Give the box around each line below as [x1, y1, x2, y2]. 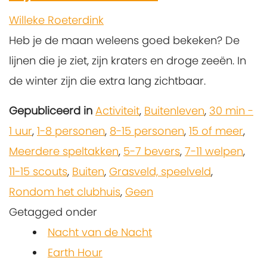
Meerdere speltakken [9, 144, 119, 159]
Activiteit [95, 103, 139, 119]
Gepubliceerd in [9, 103, 92, 119]
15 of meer [189, 123, 243, 139]
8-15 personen [110, 123, 184, 139]
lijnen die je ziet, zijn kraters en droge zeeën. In [9, 53, 246, 69]
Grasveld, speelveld [109, 164, 211, 179]
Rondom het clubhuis [9, 184, 120, 200]
